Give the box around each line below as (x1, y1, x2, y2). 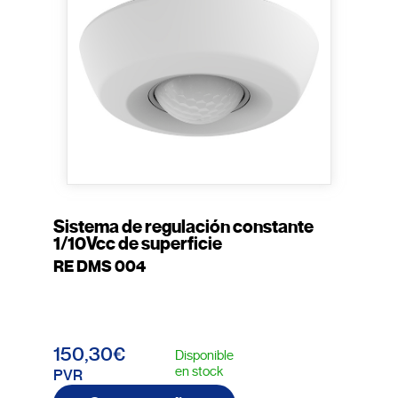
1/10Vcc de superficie (53, 233, 222, 256)
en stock (175, 363, 223, 380)
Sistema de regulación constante (53, 216, 314, 239)
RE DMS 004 (53, 257, 146, 277)
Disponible (175, 347, 234, 364)
